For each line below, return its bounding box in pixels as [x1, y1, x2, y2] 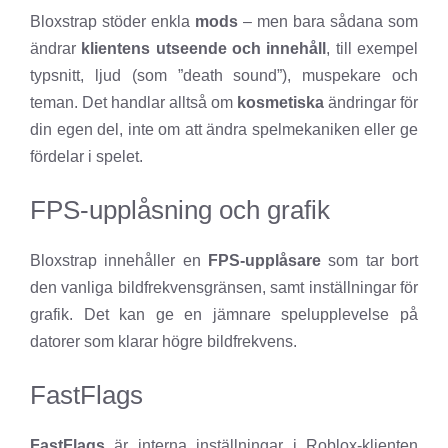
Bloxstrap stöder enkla [30, 13, 195, 31]
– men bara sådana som [238, 13, 418, 31]
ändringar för [324, 94, 418, 112]
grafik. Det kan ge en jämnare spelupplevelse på [30, 306, 418, 324]
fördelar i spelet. [30, 148, 143, 166]
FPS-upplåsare [208, 252, 321, 270]
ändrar [30, 40, 82, 58]
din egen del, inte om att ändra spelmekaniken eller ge [30, 121, 418, 139]
